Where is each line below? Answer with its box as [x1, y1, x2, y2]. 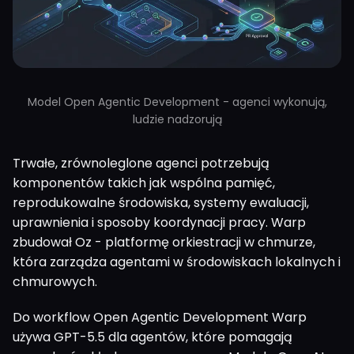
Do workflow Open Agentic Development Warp [13, 308, 307, 327]
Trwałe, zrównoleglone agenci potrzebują [13, 154, 269, 173]
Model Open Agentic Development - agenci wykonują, [27, 94, 327, 111]
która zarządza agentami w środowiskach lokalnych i [13, 253, 341, 272]
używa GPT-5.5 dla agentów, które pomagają [13, 328, 292, 347]
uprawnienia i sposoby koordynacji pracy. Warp [13, 213, 306, 232]
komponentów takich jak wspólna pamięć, [13, 174, 275, 193]
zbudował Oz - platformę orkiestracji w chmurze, [13, 233, 315, 252]
